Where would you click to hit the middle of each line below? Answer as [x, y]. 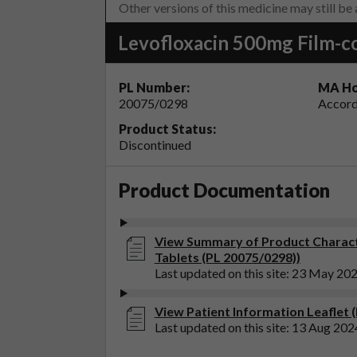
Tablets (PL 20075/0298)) [227, 257]
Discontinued [155, 145]
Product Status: [167, 129]
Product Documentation [224, 190]
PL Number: [154, 88]
